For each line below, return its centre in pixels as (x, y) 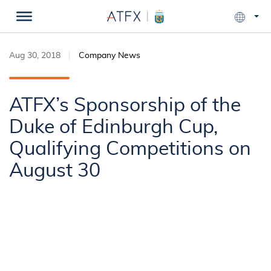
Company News (109, 56)
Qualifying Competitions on (130, 149)
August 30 (55, 171)
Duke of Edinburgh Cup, (113, 127)
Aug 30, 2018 (35, 56)
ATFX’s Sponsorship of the (125, 105)
